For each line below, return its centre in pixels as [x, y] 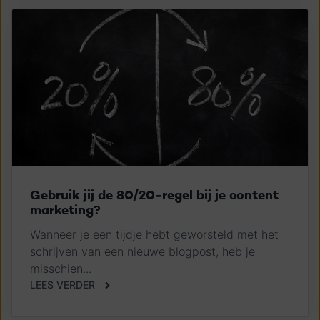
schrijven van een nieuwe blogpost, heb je [142, 251]
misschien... [61, 268]
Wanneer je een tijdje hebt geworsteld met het [154, 234]
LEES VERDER [62, 284]
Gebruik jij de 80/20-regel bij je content [154, 195]
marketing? [65, 210]
